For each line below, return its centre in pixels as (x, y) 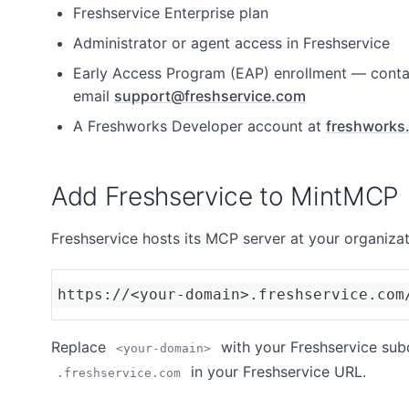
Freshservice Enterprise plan (171, 13)
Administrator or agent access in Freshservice (231, 43)
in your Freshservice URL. (276, 372)
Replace (81, 347)
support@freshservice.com (210, 96)
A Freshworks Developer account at (199, 126)
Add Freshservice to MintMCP (225, 197)
